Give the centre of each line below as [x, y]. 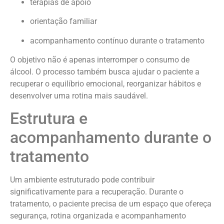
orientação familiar [63, 21]
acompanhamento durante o [111, 138]
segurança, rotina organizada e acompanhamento [98, 216]
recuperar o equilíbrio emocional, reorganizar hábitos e [105, 83]
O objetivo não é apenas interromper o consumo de [100, 59]
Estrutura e [49, 119]
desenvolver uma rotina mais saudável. [79, 95]
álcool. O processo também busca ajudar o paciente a [105, 71]
